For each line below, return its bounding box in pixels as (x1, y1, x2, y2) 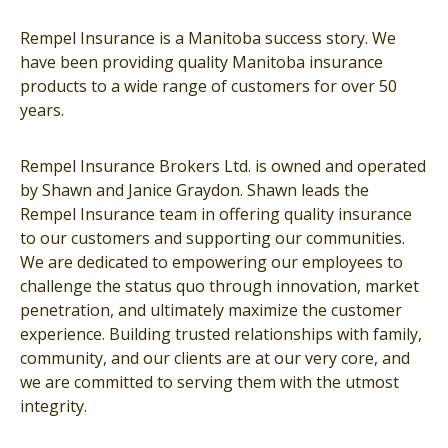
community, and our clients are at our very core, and (20, 347, 410, 369)
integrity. (20, 395, 87, 417)
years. (20, 99, 64, 121)
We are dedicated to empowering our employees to (20, 251, 403, 273)
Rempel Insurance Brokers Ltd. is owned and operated (20, 155, 426, 177)
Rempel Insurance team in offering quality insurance (20, 203, 412, 225)
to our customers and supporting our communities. (20, 227, 405, 249)
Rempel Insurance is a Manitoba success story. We (20, 27, 396, 49)
